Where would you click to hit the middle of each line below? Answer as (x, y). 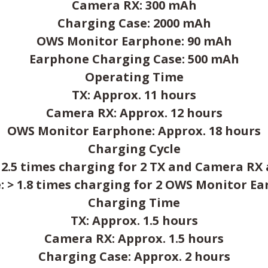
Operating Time (134, 77)
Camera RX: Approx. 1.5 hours (134, 238)
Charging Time (134, 202)
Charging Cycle (134, 149)
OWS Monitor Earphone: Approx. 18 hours (134, 131)
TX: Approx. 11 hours (134, 95)
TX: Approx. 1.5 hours (134, 220)
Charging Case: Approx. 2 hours (134, 256)
